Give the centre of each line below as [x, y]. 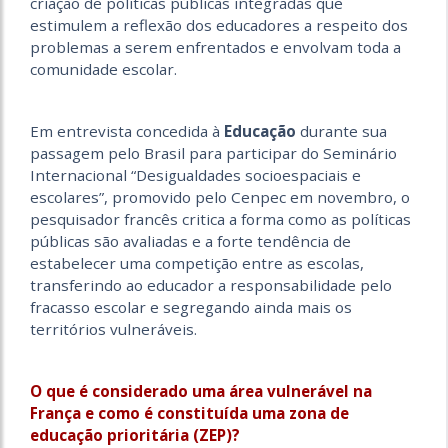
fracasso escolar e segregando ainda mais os [191, 307]
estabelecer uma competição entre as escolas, [197, 263]
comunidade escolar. [103, 69]
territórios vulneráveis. [113, 329]
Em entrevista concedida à [127, 131]
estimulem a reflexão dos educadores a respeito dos [219, 25]
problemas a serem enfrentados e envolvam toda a [215, 47]
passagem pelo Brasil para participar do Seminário [213, 153]
